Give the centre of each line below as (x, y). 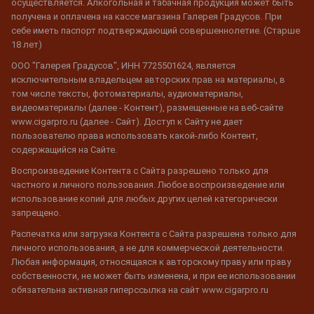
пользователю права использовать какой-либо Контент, (135, 136)
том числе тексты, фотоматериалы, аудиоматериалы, (127, 94)
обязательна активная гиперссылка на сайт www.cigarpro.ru (140, 290)
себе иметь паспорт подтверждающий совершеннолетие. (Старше (156, 31)
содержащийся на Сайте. (64, 150)
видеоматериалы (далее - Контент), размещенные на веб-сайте (147, 108)
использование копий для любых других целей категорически (144, 199)
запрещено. (36, 213)
